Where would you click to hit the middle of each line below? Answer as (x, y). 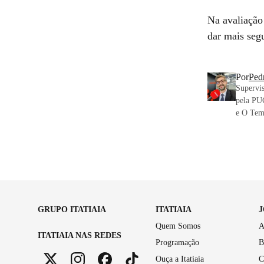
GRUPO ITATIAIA (72, 209)
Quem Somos (178, 226)
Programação (177, 242)
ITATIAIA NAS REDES (80, 235)
